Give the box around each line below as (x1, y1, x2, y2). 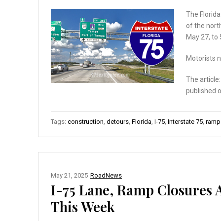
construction (68, 117, 104, 125)
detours (107, 117, 129, 125)
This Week (51, 197, 115, 216)
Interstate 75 (168, 117, 203, 125)
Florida (132, 117, 151, 125)
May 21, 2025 (51, 171, 88, 179)
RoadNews (90, 171, 122, 179)
